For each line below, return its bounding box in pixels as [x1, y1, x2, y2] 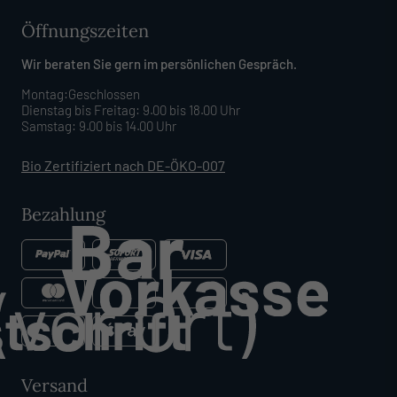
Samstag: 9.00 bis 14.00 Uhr [21, 118, 176, 134]
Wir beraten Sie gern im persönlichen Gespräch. [21, 56, 297, 72]
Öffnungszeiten [21, 19, 149, 42]
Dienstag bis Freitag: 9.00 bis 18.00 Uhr [21, 102, 240, 118]
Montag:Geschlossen [21, 86, 140, 102]
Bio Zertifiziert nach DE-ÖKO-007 [21, 157, 225, 174]
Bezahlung [21, 203, 105, 225]
